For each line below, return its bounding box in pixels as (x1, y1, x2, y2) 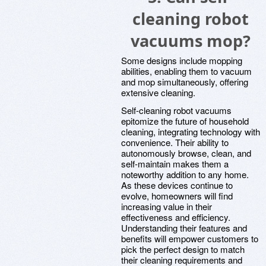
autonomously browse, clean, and (121, 147, 251, 159)
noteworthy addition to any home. (121, 168, 249, 180)
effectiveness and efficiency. (121, 211, 230, 223)
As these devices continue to (121, 179, 233, 191)
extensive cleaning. (121, 86, 195, 99)
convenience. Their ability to (121, 136, 229, 148)
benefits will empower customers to (121, 232, 258, 245)
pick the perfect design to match (121, 243, 245, 255)
